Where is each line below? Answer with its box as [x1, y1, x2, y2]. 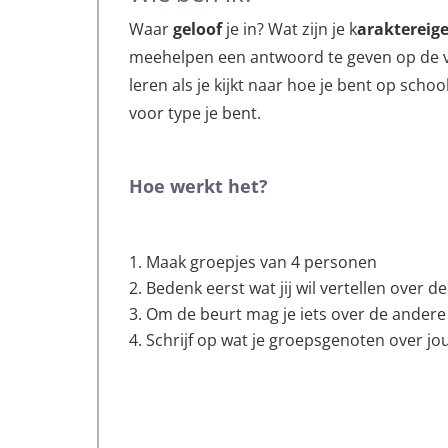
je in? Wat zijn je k [222, 17, 358, 40]
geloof [173, 17, 223, 40]
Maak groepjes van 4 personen [146, 250, 378, 273]
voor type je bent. [129, 101, 262, 124]
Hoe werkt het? [129, 173, 269, 198]
